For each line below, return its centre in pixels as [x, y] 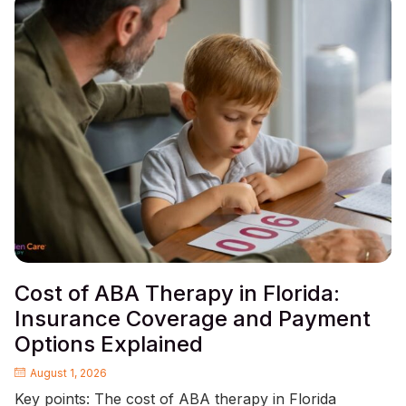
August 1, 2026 [68, 373]
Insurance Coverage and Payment [193, 319]
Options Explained [109, 344]
